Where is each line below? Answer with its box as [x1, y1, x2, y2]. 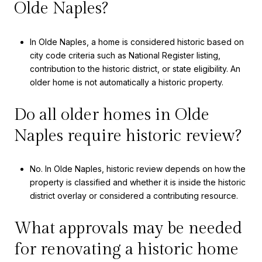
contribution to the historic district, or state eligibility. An [29, 64, 240, 74]
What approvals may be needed [14, 218, 242, 238]
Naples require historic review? [14, 126, 242, 146]
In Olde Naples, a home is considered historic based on [29, 37, 244, 47]
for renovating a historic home [14, 239, 239, 259]
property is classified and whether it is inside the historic [29, 177, 246, 188]
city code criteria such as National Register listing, [29, 50, 220, 61]
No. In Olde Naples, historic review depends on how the [29, 164, 246, 174]
